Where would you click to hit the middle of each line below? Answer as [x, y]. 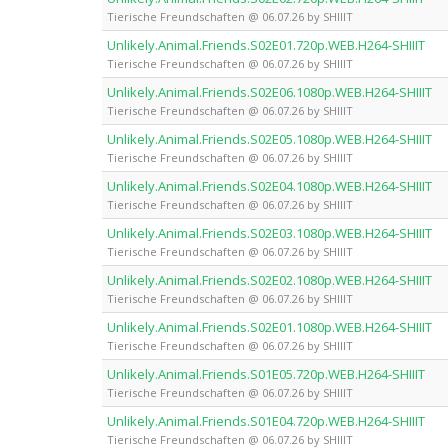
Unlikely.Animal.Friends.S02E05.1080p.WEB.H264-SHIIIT [269, 138]
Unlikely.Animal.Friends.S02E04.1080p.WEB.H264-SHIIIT [269, 185]
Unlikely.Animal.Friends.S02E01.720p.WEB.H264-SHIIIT [266, 44]
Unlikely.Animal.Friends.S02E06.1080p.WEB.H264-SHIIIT [269, 91]
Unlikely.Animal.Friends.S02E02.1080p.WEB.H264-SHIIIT [269, 279]
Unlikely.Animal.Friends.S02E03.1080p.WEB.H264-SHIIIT [269, 232]
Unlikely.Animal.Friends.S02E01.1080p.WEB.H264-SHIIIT [269, 326]
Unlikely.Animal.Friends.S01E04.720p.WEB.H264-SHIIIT [266, 420]
